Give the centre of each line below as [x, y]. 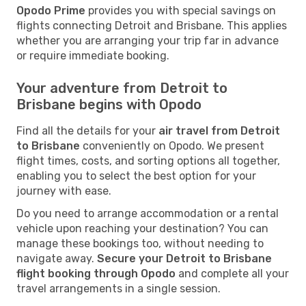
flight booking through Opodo [96, 273]
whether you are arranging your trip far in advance [148, 40]
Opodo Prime [51, 10]
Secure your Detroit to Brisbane [184, 258]
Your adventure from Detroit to [122, 88]
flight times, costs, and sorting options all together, [148, 161]
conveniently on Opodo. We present [172, 145]
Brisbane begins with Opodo [109, 104]
